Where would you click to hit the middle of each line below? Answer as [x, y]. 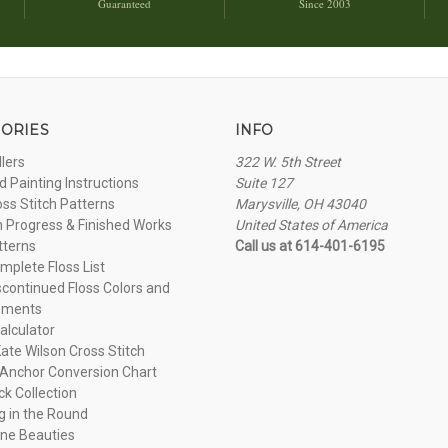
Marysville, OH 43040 [300, 203]
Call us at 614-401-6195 [309, 245]
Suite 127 [263, 182]
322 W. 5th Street [287, 161]
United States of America [311, 224]
